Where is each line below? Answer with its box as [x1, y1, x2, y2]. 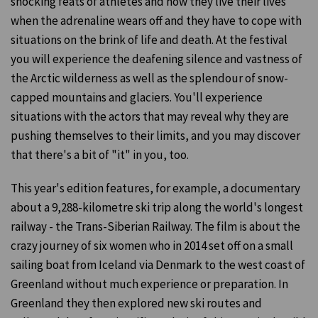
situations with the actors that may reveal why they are [11, 108, 289, 124]
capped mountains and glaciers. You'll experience [11, 89, 263, 105]
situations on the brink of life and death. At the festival [11, 31, 287, 48]
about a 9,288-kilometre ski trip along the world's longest [11, 199, 303, 215]
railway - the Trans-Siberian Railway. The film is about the [11, 218, 300, 234]
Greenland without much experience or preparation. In [11, 275, 288, 292]
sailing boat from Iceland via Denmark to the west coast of [11, 256, 305, 273]
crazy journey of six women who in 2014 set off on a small [11, 237, 293, 253]
